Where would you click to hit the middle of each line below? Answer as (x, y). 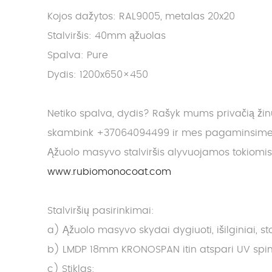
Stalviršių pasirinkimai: (101, 211)
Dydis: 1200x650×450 (98, 75)
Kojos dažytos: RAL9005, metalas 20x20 (141, 17)
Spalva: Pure (78, 56)
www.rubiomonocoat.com (109, 172)
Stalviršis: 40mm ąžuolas (107, 36)
